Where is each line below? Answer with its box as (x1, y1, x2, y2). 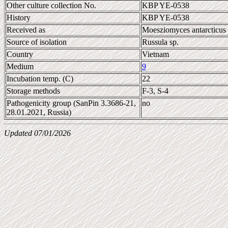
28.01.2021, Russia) (7, 108, 71, 117)
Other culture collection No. (7, 1, 96, 10)
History (7, 13, 31, 22)
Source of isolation (7, 38, 67, 46)
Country (7, 50, 33, 59)
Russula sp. (142, 38, 179, 46)
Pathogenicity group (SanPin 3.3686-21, (7, 99, 136, 107)
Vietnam (142, 50, 169, 59)
